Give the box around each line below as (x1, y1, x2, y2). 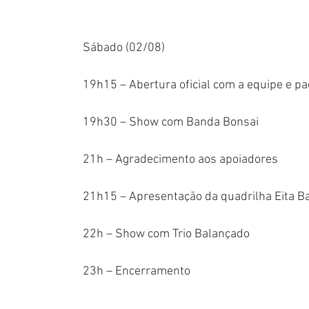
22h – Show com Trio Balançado (83, 227, 250, 242)
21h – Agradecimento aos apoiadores (83, 152, 278, 168)
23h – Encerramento (83, 264, 190, 279)
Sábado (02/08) (83, 41, 165, 56)
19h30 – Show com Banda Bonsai (83, 115, 259, 130)
